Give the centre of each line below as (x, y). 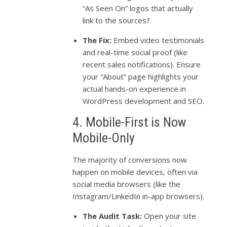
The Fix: (97, 40)
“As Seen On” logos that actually (138, 8)
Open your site (169, 216)
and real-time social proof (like (135, 52)
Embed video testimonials (158, 40)
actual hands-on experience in (135, 88)
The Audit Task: (112, 216)
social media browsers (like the (127, 184)
